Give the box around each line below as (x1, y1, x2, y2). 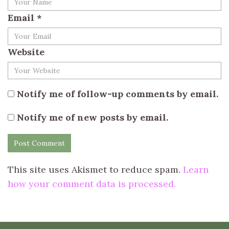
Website (8, 45, 44, 58)
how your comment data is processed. (8, 177, 176, 190)
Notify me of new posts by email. (17, 111, 168, 123)
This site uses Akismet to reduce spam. (8, 163, 183, 175)
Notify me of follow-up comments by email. (17, 87, 218, 100)
